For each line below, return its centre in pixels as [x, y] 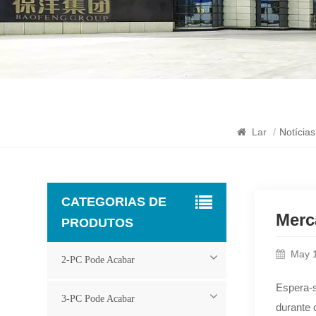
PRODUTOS [98, 223]
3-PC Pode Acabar [98, 298]
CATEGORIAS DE [114, 201]
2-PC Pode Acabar [98, 260]
